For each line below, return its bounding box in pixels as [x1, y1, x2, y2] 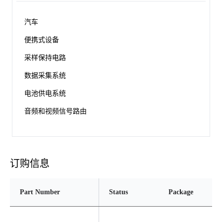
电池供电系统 [24, 90, 66, 97]
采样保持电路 [24, 54, 66, 61]
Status [109, 188, 128, 196]
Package [168, 188, 193, 196]
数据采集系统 [24, 72, 66, 79]
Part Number [20, 188, 60, 196]
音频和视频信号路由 [24, 108, 87, 115]
